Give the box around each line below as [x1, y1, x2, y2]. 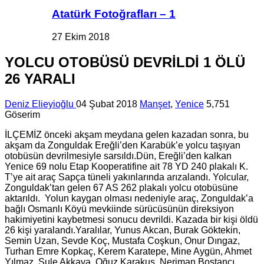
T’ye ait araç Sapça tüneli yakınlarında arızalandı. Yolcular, [5, 171, 249, 182]
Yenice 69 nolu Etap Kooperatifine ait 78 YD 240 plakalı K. [5, 161, 248, 171]
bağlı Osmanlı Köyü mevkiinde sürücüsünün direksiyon [5, 203, 234, 214]
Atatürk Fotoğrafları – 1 [52, 8, 176, 21]
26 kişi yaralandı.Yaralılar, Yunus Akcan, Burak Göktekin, [5, 225, 240, 235]
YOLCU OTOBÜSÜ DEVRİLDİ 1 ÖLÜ [5, 54, 245, 71]
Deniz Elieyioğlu [5, 98, 76, 109]
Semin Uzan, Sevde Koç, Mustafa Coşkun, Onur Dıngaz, [5, 235, 240, 246]
